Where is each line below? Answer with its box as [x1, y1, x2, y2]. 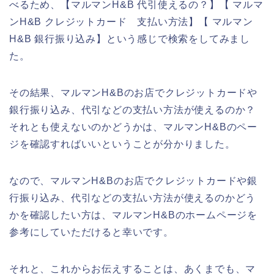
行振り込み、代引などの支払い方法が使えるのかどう [9, 193, 256, 204]
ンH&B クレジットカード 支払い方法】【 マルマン [9, 17, 253, 28]
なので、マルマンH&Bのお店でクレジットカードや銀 [9, 176, 257, 187]
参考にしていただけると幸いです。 [9, 227, 174, 238]
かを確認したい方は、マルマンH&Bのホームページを [9, 210, 257, 221]
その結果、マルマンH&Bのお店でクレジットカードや [9, 87, 257, 98]
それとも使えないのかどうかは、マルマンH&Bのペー [9, 122, 257, 133]
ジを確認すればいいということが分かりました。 [9, 139, 235, 150]
